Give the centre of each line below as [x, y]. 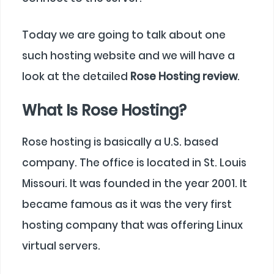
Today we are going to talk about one [124, 35]
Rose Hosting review [184, 76]
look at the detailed [76, 76]
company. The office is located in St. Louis [134, 163]
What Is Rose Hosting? [104, 111]
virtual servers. [61, 246]
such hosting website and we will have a [128, 55]
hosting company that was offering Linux [132, 225]
